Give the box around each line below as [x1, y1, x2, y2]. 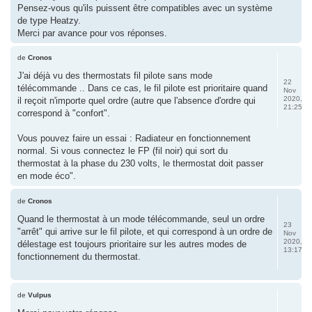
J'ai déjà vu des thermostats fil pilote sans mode [17, 70, 212, 81]
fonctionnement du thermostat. [17, 251, 141, 262]
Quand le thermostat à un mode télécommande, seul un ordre [17, 213, 265, 224]
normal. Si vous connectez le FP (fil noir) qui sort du [17, 146, 228, 156]
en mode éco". [17, 171, 76, 181]
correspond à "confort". [17, 108, 110, 118]
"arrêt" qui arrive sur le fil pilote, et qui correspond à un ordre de [17, 226, 272, 237]
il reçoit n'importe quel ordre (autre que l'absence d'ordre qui [17, 95, 256, 106]
